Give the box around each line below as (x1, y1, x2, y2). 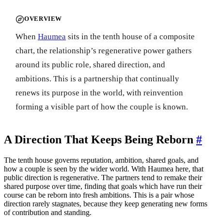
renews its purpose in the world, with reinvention (15, 88, 183, 97)
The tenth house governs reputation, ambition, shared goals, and (4, 155, 199, 164)
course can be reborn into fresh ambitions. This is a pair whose (4, 190, 194, 199)
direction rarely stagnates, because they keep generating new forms (4, 199, 207, 208)
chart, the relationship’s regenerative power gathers (15, 46, 192, 55)
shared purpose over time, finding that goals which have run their (4, 182, 202, 190)
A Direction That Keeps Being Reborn (4, 133, 196, 146)
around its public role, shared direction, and (15, 60, 165, 69)
